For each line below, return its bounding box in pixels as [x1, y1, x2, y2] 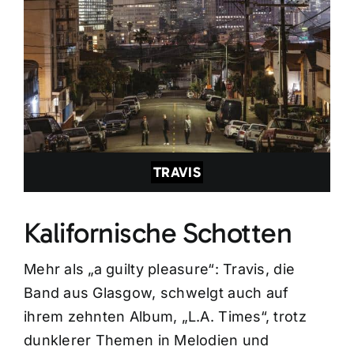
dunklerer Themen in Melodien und [23, 332, 269, 349]
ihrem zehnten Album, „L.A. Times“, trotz [23, 308, 307, 326]
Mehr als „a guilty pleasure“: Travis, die [23, 261, 296, 278]
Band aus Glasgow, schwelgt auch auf [23, 284, 289, 302]
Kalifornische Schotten [23, 216, 292, 250]
